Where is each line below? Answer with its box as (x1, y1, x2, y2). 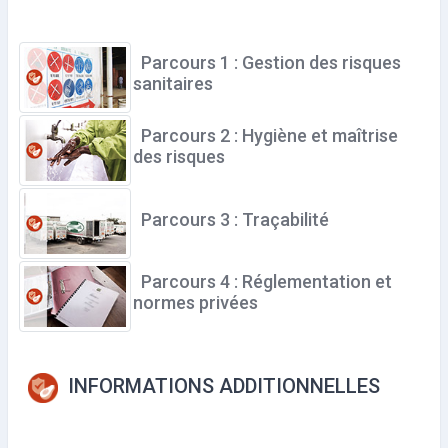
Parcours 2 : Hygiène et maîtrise (141, 124, 398, 146)
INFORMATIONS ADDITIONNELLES (58, 374, 380, 399)
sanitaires (133, 72, 213, 94)
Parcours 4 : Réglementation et (141, 270, 392, 292)
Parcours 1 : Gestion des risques (141, 51, 401, 73)
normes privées (133, 291, 258, 313)
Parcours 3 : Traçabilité (141, 208, 329, 230)
